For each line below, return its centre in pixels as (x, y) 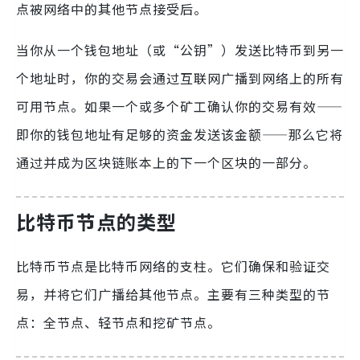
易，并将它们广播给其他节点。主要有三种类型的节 (173, 295)
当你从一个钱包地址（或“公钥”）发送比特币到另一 (180, 50)
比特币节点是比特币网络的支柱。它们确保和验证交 (173, 266)
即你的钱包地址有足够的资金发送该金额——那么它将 (180, 135)
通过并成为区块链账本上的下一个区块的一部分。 (166, 163)
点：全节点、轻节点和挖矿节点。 (119, 323)
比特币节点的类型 (96, 222)
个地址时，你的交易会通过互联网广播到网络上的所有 (180, 78)
